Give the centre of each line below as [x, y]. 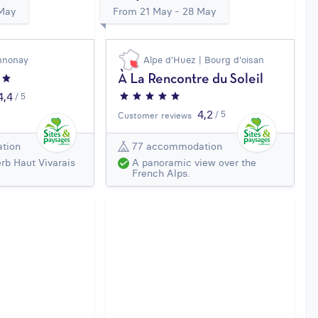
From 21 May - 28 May [165, 12]
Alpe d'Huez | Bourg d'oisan [204, 60]
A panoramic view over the [194, 163]
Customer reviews [155, 116]
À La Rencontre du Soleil [191, 80]
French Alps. [161, 174]
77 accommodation [177, 146]
